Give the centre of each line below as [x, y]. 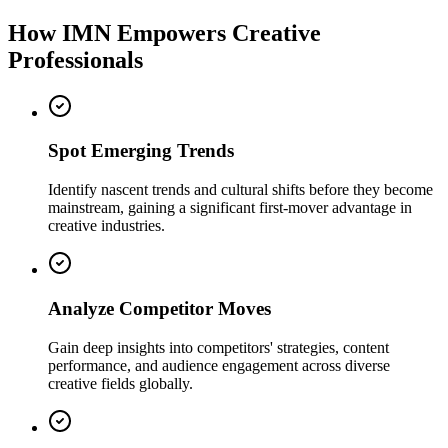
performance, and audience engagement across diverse [219, 365]
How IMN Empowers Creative [164, 32]
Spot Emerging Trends [141, 151]
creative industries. [106, 226]
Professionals [75, 59]
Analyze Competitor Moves [159, 308]
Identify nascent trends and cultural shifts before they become [240, 190]
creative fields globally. [120, 383]
